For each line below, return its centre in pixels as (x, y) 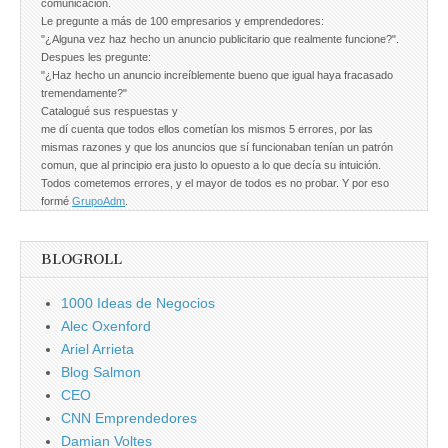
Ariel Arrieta (97, 348)
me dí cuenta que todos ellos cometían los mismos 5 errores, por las (207, 128)
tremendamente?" (84, 92)
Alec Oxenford (106, 325)
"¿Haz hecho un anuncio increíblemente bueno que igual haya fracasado (217, 74)
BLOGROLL (81, 259)
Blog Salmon (101, 371)
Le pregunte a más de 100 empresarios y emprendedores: (182, 20)
